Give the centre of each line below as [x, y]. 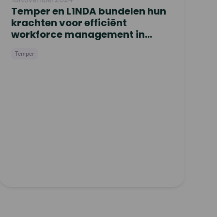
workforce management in [78, 34]
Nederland [37, 46]
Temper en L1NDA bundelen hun [88, 11]
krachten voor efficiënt [69, 23]
